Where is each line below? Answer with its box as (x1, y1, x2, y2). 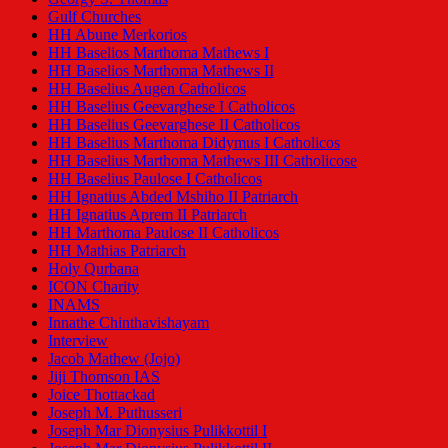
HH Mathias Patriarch (48, 242, 186, 260)
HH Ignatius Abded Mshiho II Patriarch (48, 188, 298, 206)
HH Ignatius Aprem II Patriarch (48, 206, 247, 224)
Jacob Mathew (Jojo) (48, 350, 180, 368)
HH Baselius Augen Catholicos (48, 80, 246, 98)
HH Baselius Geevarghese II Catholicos (48, 116, 300, 134)
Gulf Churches (48, 8, 141, 26)
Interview (48, 332, 108, 350)
